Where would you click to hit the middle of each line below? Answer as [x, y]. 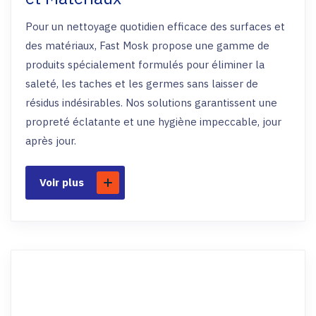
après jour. [51, 141]
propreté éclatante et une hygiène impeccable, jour [153, 122]
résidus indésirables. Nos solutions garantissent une [151, 103]
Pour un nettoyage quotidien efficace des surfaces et [155, 26]
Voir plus [62, 182]
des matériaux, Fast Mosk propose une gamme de [147, 45]
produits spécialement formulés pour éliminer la [145, 65]
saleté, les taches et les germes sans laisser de [142, 84]
